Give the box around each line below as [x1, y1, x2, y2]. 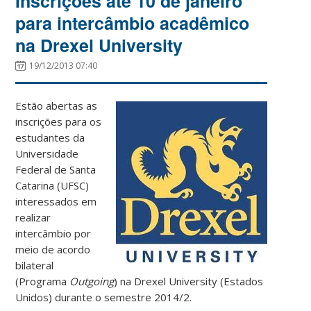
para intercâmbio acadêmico [15, 10, 250, 35]
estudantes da [15, 130, 85, 144]
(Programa [15, 274, 70, 288]
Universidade [15, 146, 79, 160]
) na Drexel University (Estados [114, 274, 264, 288]
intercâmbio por [15, 226, 92, 240]
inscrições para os [15, 114, 102, 128]
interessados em [15, 194, 97, 208]
